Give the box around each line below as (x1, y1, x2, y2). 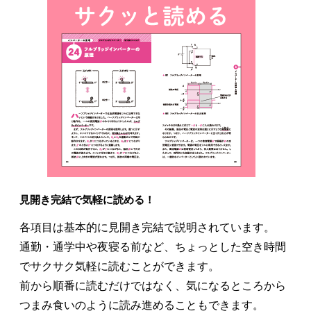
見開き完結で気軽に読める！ (19, 194, 155, 206)
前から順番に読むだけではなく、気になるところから (19, 280, 286, 292)
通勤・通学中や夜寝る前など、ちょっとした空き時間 (19, 241, 286, 253)
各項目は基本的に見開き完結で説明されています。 (19, 221, 275, 234)
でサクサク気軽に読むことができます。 (19, 260, 219, 273)
